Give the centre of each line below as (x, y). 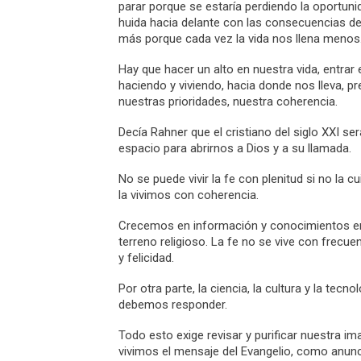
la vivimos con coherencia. (189, 195)
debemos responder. (173, 305)
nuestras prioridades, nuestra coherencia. (228, 102)
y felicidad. (146, 258)
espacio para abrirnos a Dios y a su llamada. (235, 148)
